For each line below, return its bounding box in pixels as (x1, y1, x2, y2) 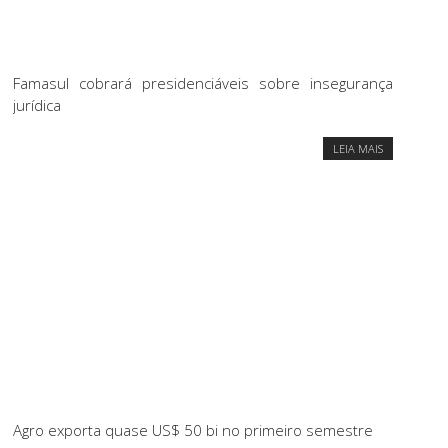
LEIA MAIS (332, 141, 383, 157)
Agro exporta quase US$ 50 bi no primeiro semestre (13, 420, 373, 441)
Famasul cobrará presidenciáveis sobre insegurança (13, 73, 393, 94)
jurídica (13, 95, 61, 116)
